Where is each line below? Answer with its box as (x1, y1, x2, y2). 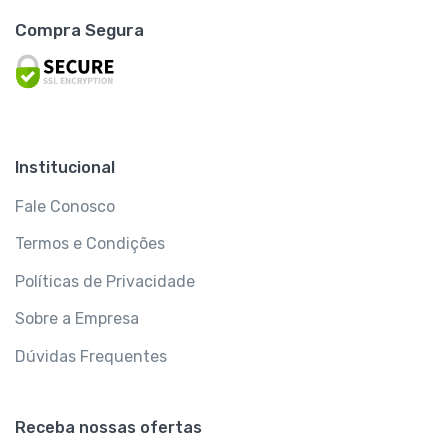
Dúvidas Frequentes (15, 347, 167, 367)
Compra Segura (15, 19, 144, 40)
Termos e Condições (15, 234, 165, 254)
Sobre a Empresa (15, 309, 139, 329)
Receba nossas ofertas (15, 417, 202, 437)
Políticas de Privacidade (15, 271, 195, 291)
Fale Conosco (15, 196, 115, 216)
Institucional (15, 157, 115, 177)
